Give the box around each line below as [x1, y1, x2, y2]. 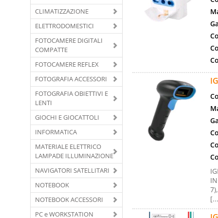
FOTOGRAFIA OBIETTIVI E [35, 89, 108, 98]
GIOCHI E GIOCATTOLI [35, 112, 99, 122]
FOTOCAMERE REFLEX [35, 59, 99, 69]
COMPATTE [35, 45, 68, 54]
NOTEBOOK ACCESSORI [35, 195, 103, 204]
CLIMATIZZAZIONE [35, 6, 89, 16]
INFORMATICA [35, 127, 77, 136]
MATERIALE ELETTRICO [35, 142, 101, 151]
